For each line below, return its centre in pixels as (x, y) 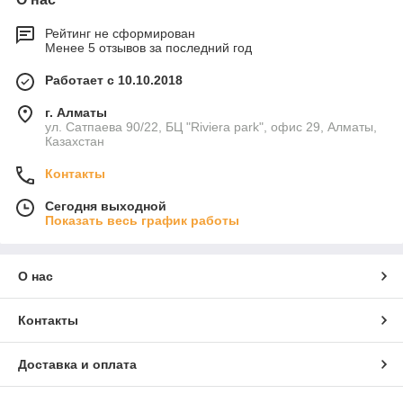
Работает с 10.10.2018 (114, 81)
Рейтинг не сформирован (120, 34)
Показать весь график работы (142, 221)
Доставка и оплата (77, 365)
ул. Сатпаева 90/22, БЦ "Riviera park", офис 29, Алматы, (211, 127)
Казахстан (75, 142)
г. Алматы (76, 113)
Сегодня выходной (106, 206)
